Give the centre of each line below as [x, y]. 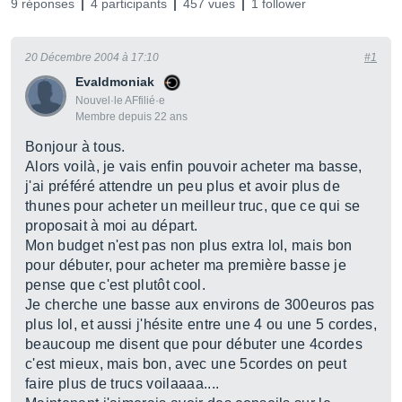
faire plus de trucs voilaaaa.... [122, 384]
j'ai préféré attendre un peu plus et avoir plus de [183, 186]
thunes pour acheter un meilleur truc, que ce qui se [193, 206]
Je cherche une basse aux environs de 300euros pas [200, 305]
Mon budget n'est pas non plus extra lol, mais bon [189, 245]
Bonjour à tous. [75, 147]
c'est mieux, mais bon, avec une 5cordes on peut [186, 364]
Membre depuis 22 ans [131, 117]
